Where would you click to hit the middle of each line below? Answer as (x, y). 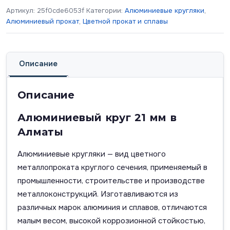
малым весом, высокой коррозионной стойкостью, (111, 221)
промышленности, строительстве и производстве (111, 181)
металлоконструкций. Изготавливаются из (98, 194)
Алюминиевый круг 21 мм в (97, 118)
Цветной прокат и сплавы (125, 22)
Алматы (40, 132)
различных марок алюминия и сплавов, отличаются (112, 208)
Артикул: (22, 11)
